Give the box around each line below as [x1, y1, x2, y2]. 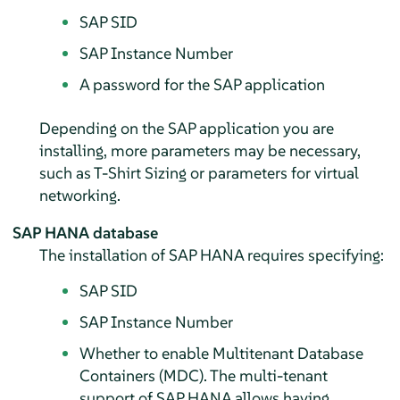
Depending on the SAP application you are [38, 117, 334, 138]
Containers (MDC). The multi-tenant [79, 364, 328, 386]
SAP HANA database [12, 221, 158, 243]
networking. [38, 184, 121, 205]
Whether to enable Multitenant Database [79, 342, 363, 363]
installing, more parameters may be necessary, [38, 139, 361, 161]
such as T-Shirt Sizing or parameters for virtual [38, 162, 359, 183]
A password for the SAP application [79, 73, 325, 95]
